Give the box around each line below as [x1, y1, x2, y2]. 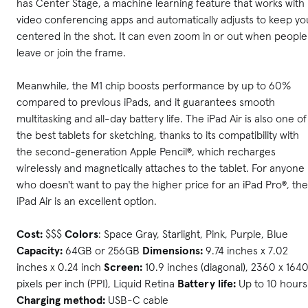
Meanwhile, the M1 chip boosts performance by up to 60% [16, 78, 291, 92]
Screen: [104, 259, 145, 274]
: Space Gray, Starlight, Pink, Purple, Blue [98, 226, 288, 241]
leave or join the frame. [16, 45, 126, 59]
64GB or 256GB [63, 243, 142, 257]
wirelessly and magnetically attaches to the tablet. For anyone [16, 160, 305, 175]
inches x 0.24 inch [16, 259, 104, 274]
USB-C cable [105, 292, 168, 307]
